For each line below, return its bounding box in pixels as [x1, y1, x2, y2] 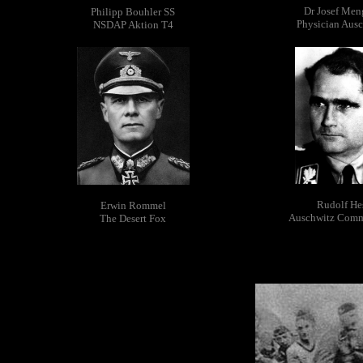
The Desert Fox [100, 212, 167, 224]
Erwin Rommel [100, 199, 166, 211]
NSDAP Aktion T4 [93, 19, 173, 31]
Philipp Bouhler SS [91, 6, 176, 18]
